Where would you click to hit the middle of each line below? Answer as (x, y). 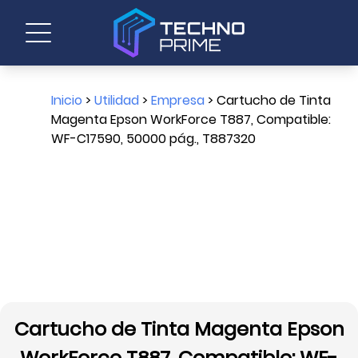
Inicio (67, 100)
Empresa (178, 100)
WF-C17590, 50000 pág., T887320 (153, 139)
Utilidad (117, 100)
